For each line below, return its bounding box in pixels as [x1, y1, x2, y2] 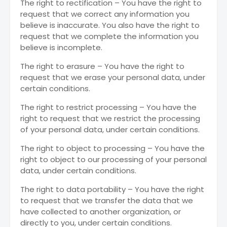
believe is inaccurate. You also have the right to [20, 20, 200, 30]
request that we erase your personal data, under [20, 72, 205, 83]
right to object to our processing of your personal [20, 154, 207, 165]
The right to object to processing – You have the [20, 143, 205, 154]
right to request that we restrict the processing [20, 113, 200, 124]
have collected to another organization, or [20, 206, 181, 217]
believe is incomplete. [20, 42, 102, 53]
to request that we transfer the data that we [20, 195, 193, 206]
